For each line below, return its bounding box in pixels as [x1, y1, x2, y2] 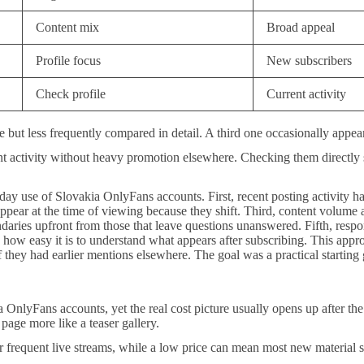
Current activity [266, 87, 346, 101]
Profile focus [36, 54, 101, 67]
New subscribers [266, 54, 352, 67]
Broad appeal [266, 20, 335, 34]
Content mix [36, 20, 99, 34]
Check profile [36, 87, 106, 101]
